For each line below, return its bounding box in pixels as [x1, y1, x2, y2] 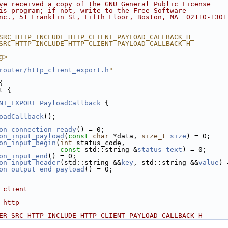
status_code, [72, 139, 125, 147]
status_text [137, 146, 182, 153]
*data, [109, 132, 141, 140]
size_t [141, 132, 166, 140]
